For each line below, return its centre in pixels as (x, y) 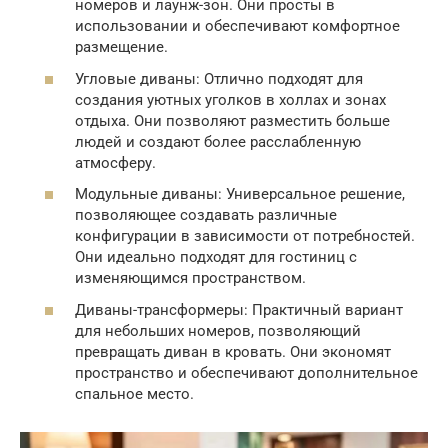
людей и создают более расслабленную (218, 141)
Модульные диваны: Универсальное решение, (240, 194)
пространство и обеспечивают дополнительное (246, 372)
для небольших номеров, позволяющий (218, 330)
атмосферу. (115, 162)
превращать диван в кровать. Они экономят (233, 351)
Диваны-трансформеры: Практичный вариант (239, 309)
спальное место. (134, 393)
